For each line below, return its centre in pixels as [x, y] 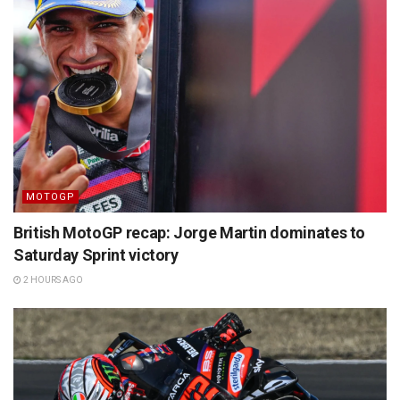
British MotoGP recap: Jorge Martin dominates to [190, 232]
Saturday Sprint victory [96, 254]
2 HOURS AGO [52, 279]
